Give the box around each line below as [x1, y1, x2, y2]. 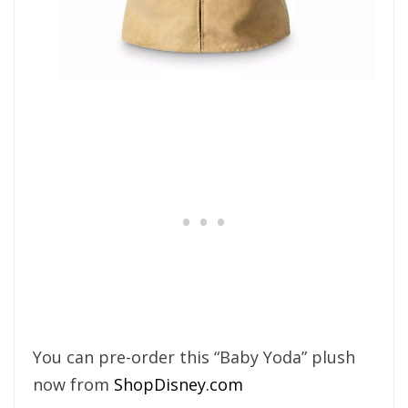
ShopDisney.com [109, 373, 243, 396]
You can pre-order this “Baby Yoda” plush [33, 346, 355, 369]
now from [33, 373, 109, 396]
